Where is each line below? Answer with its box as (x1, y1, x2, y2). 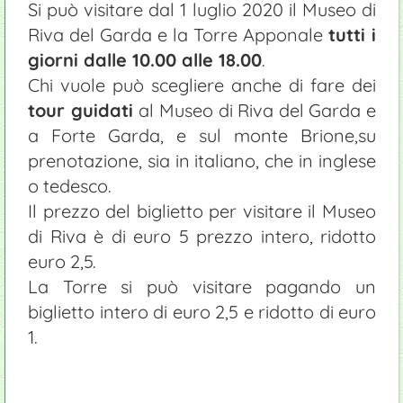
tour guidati (28, 98, 139, 121)
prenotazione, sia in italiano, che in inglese (28, 148, 376, 172)
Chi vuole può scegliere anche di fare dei (28, 73, 376, 96)
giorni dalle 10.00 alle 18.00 (28, 48, 262, 71)
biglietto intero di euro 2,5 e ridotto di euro (28, 300, 376, 323)
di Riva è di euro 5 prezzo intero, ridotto (28, 224, 376, 247)
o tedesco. (28, 174, 112, 197)
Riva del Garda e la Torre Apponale (28, 22, 328, 46)
